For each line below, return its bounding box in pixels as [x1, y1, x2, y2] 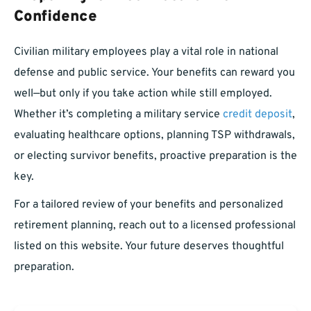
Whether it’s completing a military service [14, 108, 223, 122]
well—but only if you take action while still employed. [14, 87, 272, 101]
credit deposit [223, 108, 292, 122]
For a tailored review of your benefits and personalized [14, 198, 283, 212]
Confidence [14, 8, 97, 27]
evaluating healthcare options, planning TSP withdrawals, [14, 128, 295, 143]
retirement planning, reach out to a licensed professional [14, 219, 296, 233]
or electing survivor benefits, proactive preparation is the [14, 149, 297, 164]
